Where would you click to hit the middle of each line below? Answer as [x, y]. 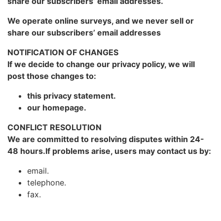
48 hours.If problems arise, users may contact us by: [109, 151]
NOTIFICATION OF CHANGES [63, 52]
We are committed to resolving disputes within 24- [106, 139]
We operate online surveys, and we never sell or [101, 21]
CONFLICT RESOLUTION [55, 127]
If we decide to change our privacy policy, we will [101, 64]
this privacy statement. [72, 96]
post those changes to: [52, 76]
